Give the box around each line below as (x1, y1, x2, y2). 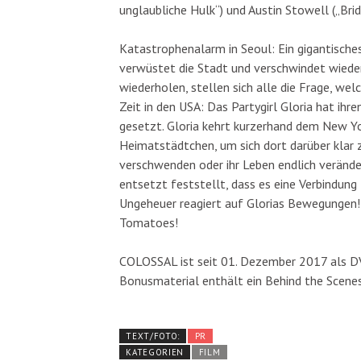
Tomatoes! (119, 214, 178, 231)
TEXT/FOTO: (126, 330, 180, 342)
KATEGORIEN (126, 346, 185, 359)
